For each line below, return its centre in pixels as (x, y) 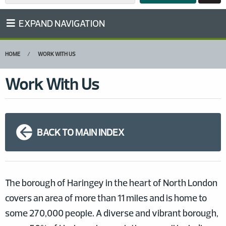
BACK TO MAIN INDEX (80, 132)
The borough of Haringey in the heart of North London (111, 183)
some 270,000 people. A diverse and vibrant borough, (112, 213)
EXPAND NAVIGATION (62, 23)
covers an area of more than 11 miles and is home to (106, 198)
